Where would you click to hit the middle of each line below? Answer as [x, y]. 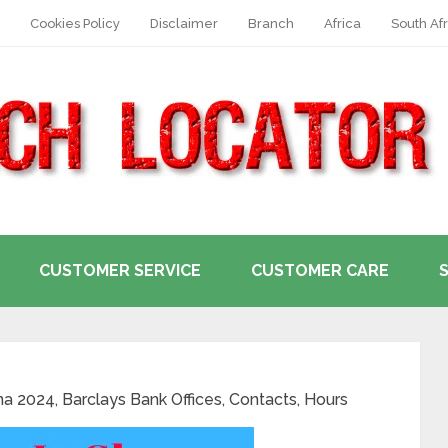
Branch [271, 23]
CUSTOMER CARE [320, 270]
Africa [342, 23]
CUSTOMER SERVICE [120, 270]
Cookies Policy [75, 23]
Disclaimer [184, 23]
